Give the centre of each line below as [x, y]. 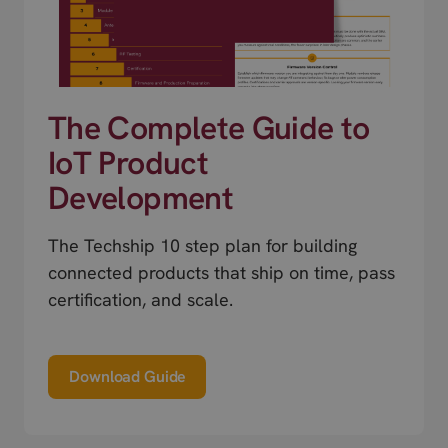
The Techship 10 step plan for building [202, 246]
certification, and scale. [140, 300]
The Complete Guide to [209, 128]
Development [140, 198]
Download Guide [128, 377]
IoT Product [128, 163]
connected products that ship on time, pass [221, 273]
